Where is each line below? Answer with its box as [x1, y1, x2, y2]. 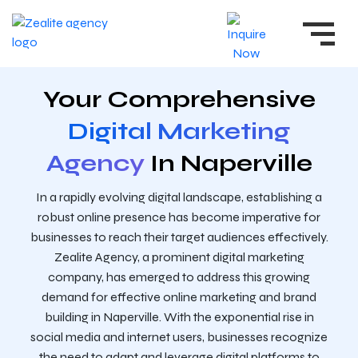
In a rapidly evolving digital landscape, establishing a [36, 189, 322, 205]
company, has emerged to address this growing [48, 269, 310, 284]
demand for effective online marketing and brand [42, 289, 316, 304]
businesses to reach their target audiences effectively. [30, 229, 328, 245]
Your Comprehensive [42, 85, 316, 113]
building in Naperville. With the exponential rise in [44, 309, 314, 324]
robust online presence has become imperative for [38, 209, 320, 225]
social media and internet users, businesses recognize [30, 329, 328, 344]
